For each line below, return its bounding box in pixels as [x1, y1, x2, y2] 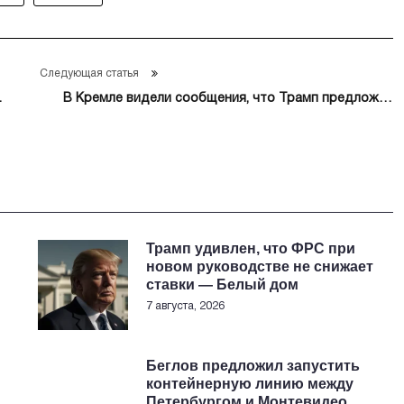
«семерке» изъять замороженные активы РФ [113, 109, 393, 121]
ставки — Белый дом [146, 277, 299, 292]
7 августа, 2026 [146, 301, 225, 311]
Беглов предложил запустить [146, 358, 361, 373]
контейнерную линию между [146, 376, 354, 391]
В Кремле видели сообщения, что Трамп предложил [62, 93, 393, 105]
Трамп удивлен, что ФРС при [146, 241, 356, 256]
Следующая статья [39, 69, 139, 78]
